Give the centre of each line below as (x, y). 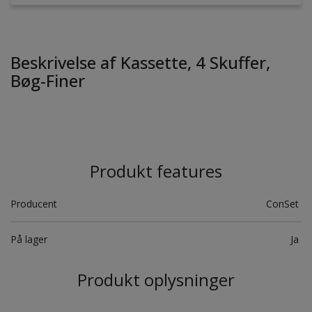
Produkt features (156, 171)
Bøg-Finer (48, 81)
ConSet (284, 204)
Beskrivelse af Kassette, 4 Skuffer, (140, 63)
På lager (29, 240)
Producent (34, 204)
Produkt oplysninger (156, 280)
